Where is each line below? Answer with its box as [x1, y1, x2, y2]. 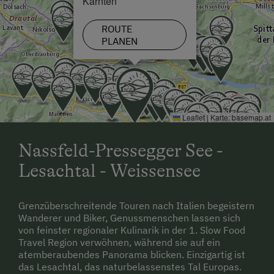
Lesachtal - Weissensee [18, 160, 201, 182]
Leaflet [180, 112, 205, 123]
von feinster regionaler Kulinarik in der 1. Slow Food [18, 224, 245, 237]
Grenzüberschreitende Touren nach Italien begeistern [18, 199, 254, 212]
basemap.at [232, 112, 271, 123]
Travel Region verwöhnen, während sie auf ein [18, 236, 220, 249]
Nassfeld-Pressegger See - [18, 140, 223, 161]
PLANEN [102, 35, 138, 48]
